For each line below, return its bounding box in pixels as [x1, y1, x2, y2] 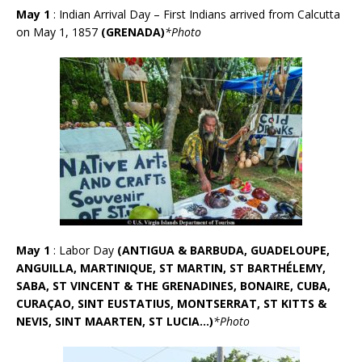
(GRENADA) [101, 23, 165, 40]
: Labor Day [53, 242, 117, 258]
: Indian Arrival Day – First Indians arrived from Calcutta [53, 6, 340, 22]
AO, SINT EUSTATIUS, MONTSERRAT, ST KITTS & [54, 295, 326, 311]
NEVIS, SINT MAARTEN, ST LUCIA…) [16, 313, 213, 329]
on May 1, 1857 [16, 23, 101, 40]
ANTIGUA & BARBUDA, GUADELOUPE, [122, 242, 330, 258]
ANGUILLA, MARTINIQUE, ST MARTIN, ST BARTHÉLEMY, [16, 259, 326, 276]
